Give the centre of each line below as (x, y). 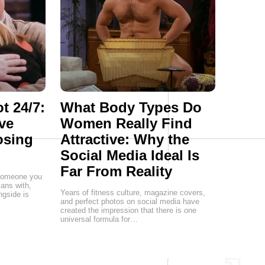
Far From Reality (116, 171)
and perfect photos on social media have (130, 201)
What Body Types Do (131, 107)
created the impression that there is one (128, 210)
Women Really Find (126, 123)
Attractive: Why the (125, 139)
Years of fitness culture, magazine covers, (132, 193)
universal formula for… (99, 219)
